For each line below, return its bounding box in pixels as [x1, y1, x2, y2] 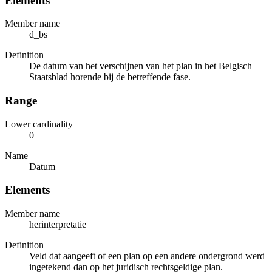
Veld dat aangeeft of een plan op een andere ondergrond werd [29, 251, 265, 262]
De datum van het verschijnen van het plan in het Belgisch [29, 61, 252, 72]
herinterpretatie [29, 219, 86, 230]
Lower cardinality [5, 118, 73, 129]
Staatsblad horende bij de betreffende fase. [29, 72, 191, 83]
